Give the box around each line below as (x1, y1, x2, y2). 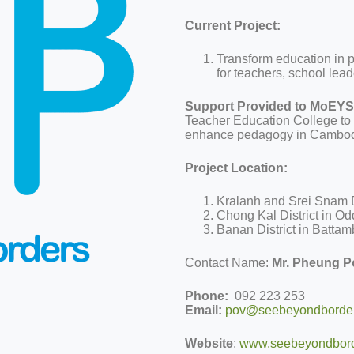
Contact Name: (185, 255, 272, 269)
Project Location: (185, 160, 288, 175)
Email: (185, 303, 222, 317)
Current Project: (185, 18, 284, 32)
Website (185, 336, 233, 350)
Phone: (185, 288, 228, 303)
